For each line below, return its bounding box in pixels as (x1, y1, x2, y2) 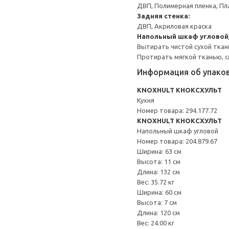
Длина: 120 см (137, 209, 180, 216)
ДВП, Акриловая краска (137, 22, 212, 30)
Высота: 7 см (137, 199, 177, 206)
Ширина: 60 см (137, 189, 181, 196)
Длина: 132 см (137, 168, 180, 175)
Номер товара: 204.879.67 (137, 138, 217, 145)
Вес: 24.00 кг (137, 219, 174, 226)
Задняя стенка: (137, 12, 190, 19)
